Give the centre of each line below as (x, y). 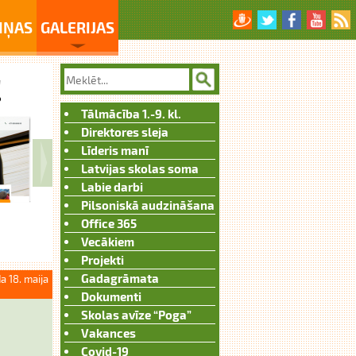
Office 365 (109, 223)
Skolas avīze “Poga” (136, 315)
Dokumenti (111, 296)
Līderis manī (115, 150)
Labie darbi (112, 187)
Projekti (103, 260)
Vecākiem (108, 242)
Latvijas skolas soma (140, 168)
